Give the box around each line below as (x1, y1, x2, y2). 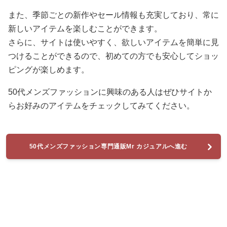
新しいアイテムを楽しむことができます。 (8, 24, 162, 33)
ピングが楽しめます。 (8, 65, 89, 74)
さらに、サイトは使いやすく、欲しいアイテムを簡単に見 (8, 38, 219, 47)
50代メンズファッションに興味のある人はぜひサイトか (8, 88, 212, 96)
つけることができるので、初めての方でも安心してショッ (8, 52, 219, 60)
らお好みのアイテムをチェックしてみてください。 (8, 101, 195, 110)
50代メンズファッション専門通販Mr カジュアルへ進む (29, 143, 188, 150)
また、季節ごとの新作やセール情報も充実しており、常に (8, 11, 219, 19)
